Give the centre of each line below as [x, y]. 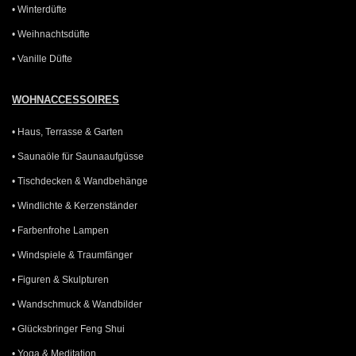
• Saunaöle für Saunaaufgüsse [78, 156]
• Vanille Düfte [42, 58]
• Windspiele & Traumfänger [72, 255]
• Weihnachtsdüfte [51, 34]
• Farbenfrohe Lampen [60, 230]
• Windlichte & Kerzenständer [75, 205]
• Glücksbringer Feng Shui [68, 329]
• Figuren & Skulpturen [60, 279]
